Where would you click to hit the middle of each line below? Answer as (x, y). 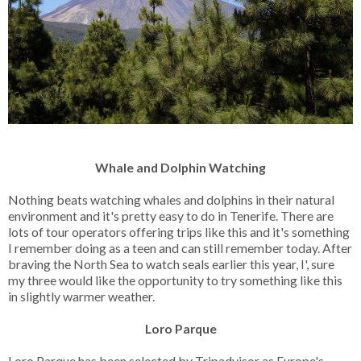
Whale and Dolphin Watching (180, 168)
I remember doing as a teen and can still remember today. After (180, 248)
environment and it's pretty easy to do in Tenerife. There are (171, 216)
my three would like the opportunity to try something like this (175, 280)
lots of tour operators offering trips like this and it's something (179, 232)
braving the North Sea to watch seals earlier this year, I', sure (171, 264)
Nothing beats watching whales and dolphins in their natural (171, 200)
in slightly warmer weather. (83, 297)
